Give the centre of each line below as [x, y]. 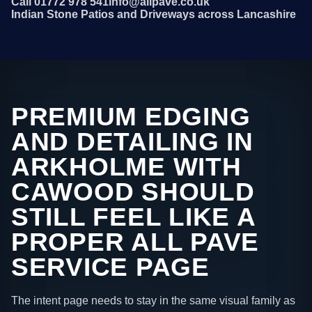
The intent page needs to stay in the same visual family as [153, 300]
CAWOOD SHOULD [133, 192]
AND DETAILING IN [132, 142]
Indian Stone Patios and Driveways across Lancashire [154, 15]
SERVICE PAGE [110, 267]
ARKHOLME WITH [126, 167]
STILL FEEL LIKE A [133, 217]
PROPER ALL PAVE [135, 242]
